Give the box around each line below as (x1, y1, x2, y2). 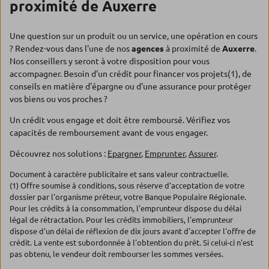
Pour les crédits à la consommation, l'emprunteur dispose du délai (10, 204, 241, 213)
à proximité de (164, 44, 222, 53)
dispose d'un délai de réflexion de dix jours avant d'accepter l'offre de (10, 227, 256, 235)
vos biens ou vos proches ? (10, 94, 107, 104)
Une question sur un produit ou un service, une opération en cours (10, 31, 258, 41)
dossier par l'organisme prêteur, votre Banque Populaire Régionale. (10, 193, 246, 201)
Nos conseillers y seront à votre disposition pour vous (10, 56, 210, 66)
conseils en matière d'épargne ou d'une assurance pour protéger (10, 82, 251, 91)
